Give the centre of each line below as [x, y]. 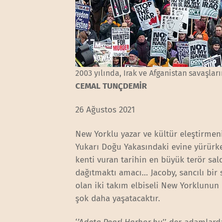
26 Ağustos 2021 [105, 110]
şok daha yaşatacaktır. [119, 198]
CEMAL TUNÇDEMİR [111, 86]
